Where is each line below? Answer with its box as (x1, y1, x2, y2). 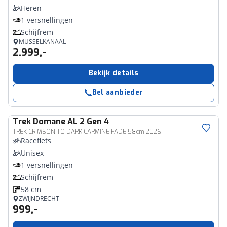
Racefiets (21, 136, 51, 145)
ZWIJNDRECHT (19, 194, 59, 203)
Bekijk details (88, 68, 139, 78)
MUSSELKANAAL (19, 37, 66, 46)
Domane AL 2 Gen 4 (33, 116, 109, 127)
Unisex (21, 148, 44, 158)
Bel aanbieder (92, 88, 143, 97)
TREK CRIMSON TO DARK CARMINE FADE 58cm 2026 (13, 128, 161, 136)
